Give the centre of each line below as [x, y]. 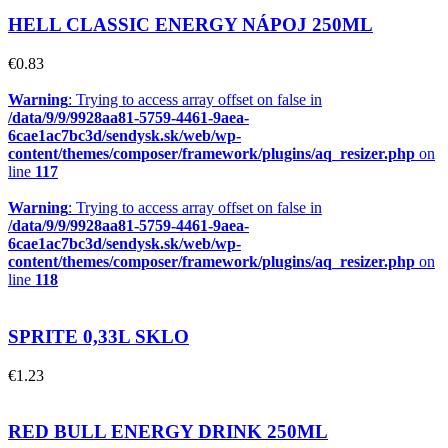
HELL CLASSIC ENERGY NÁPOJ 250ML [190, 25]
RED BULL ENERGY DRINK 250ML [168, 432]
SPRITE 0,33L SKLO [98, 336]
